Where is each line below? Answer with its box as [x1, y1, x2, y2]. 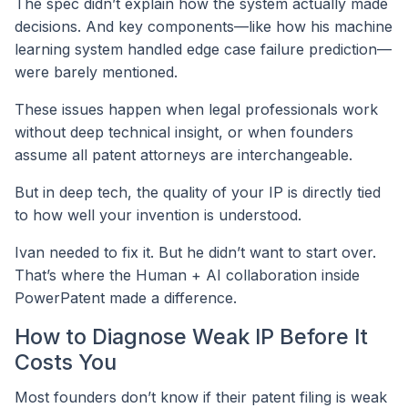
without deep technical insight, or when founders [15, 123, 353, 142]
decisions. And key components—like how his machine [15, 17, 393, 36]
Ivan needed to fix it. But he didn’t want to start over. [15, 243, 376, 262]
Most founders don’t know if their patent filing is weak [15, 387, 387, 406]
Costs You [15, 349, 117, 376]
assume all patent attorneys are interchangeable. [15, 146, 352, 165]
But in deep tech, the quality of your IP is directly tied [15, 183, 381, 202]
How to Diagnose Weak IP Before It [15, 323, 368, 351]
